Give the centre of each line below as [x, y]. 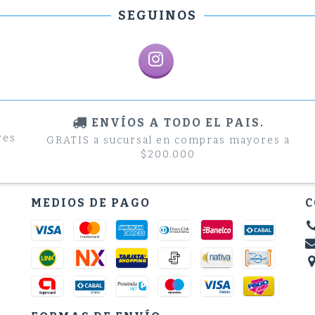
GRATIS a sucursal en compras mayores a [168, 140]
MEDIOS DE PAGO [91, 202]
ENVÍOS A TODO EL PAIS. [178, 123]
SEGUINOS [157, 16]
